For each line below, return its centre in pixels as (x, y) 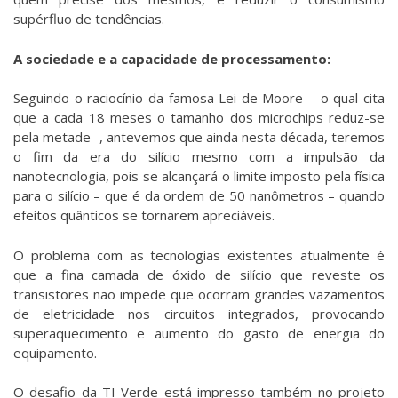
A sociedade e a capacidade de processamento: (172, 58)
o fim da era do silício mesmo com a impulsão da (199, 157)
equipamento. (55, 352)
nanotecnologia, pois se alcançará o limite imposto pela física (199, 176)
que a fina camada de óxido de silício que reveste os (199, 274)
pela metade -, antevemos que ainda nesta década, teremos (199, 137)
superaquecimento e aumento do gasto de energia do (199, 333)
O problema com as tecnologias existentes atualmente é (199, 255)
